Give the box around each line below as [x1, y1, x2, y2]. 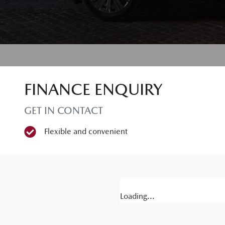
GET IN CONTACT [24, 104, 103, 117]
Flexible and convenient [44, 127, 128, 136]
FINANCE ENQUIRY [24, 80, 162, 98]
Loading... [120, 191, 155, 201]
